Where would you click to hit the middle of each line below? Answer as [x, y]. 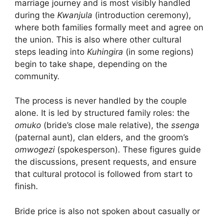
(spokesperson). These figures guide [128, 150]
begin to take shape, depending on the [91, 64]
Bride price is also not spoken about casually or [107, 211]
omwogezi [35, 150]
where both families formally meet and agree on [109, 27]
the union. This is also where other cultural [98, 39]
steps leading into [51, 52]
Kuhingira [105, 52]
